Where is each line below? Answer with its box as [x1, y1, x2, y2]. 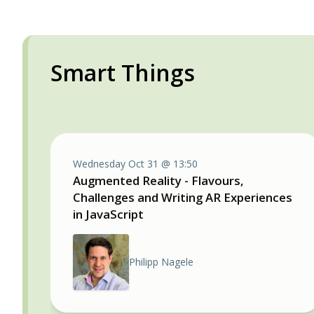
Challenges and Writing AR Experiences [73, 189, 292, 205]
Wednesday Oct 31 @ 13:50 [73, 157, 198, 170]
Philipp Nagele [129, 255, 193, 268]
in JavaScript [73, 206, 144, 222]
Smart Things [50, 57, 195, 88]
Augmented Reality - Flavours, [73, 172, 244, 189]
